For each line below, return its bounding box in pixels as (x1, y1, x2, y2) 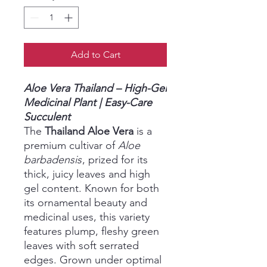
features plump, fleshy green (24, 225, 159, 238)
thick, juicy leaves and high (24, 167, 150, 181)
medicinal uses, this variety (24, 210, 150, 224)
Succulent (24, 110, 70, 124)
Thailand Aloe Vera (45, 125, 133, 138)
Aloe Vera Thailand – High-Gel (24, 82, 167, 95)
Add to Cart (70, 49, 120, 61)
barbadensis (24, 153, 82, 167)
